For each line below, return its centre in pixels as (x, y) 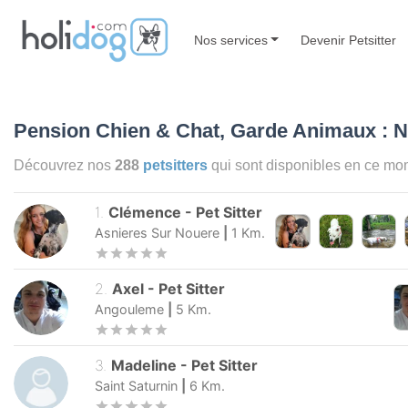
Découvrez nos (64, 165)
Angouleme (129, 310)
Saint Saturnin (136, 385)
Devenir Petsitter (349, 40)
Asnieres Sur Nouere (157, 233)
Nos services (230, 40)
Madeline (144, 365)
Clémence (145, 213)
